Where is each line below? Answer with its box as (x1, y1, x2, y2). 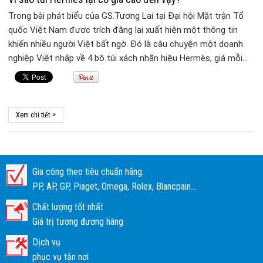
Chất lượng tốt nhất (32, 201, 103, 213)
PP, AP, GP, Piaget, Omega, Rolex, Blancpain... (32, 181, 196, 193)
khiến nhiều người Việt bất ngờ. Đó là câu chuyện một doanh (8, 39, 244, 50)
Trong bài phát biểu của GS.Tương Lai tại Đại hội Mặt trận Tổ (8, 11, 244, 22)
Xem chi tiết (16, 111, 50, 120)
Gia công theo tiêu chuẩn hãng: (32, 166, 144, 178)
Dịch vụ (32, 237, 60, 248)
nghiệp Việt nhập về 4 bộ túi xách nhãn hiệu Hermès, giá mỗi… (8, 53, 248, 64)
